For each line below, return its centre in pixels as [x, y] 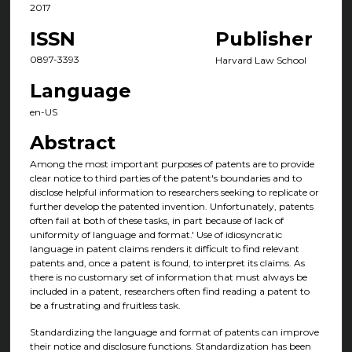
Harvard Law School [260, 60]
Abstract [72, 143]
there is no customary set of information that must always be [168, 277]
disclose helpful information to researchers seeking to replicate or [174, 192]
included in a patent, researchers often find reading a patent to [169, 291]
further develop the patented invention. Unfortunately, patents [171, 207]
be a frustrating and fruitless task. [105, 306]
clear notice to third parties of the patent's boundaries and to [165, 178]
